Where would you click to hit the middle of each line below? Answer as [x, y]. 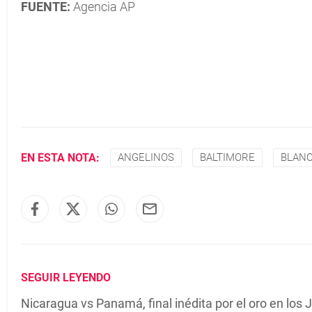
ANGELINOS [146, 157]
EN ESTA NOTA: [60, 157]
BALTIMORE [227, 157]
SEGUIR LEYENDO [66, 278]
